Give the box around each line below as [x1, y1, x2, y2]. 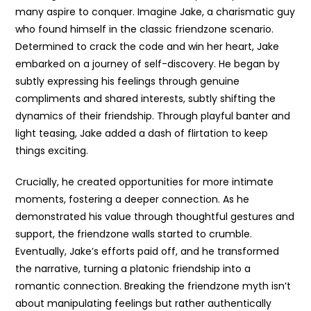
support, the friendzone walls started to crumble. [15, 227, 253, 242]
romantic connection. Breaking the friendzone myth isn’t [15, 279, 292, 294]
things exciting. [15, 144, 89, 158]
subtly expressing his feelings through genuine [15, 74, 240, 89]
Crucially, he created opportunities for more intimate [15, 175, 274, 190]
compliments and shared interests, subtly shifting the [15, 92, 276, 106]
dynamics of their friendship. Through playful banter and [15, 109, 291, 124]
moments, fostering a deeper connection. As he [15, 192, 250, 207]
